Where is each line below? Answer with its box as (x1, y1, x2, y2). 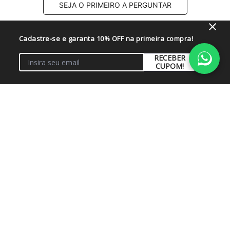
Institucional (16, 115, 66, 126)
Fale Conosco (16, 140, 69, 150)
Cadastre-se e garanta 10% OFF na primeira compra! (18, 34, 194, 43)
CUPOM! (156, 61, 184, 71)
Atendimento (16, 152, 69, 163)
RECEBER (154, 53, 186, 63)
